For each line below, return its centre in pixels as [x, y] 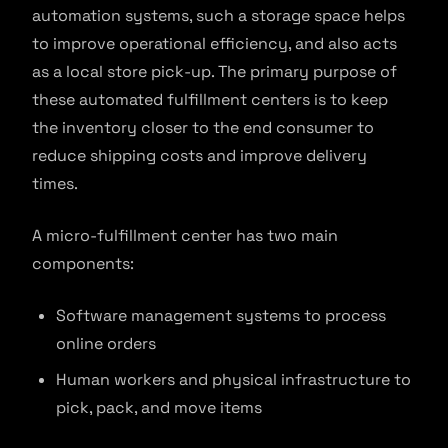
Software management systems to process [221, 315]
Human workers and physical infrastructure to [233, 379]
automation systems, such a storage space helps [218, 15]
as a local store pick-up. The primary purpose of [214, 71]
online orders [106, 343]
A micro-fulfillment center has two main [185, 235]
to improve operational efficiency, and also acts [214, 43]
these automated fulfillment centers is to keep [210, 99]
